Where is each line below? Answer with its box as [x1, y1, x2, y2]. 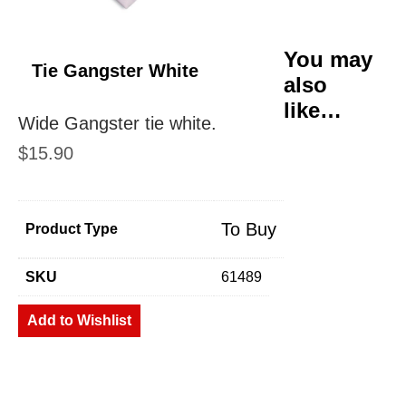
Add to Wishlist [27, 313, 131, 328]
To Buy [221, 219, 276, 239]
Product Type [25, 221, 118, 237]
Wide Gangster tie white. [18, 113, 217, 133]
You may [284, 47, 372, 72]
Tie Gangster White [32, 61, 198, 81]
